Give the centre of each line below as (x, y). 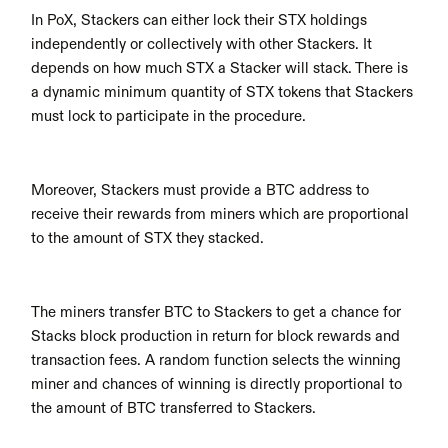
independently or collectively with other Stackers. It (202, 44)
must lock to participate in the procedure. (171, 116)
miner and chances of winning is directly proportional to (217, 384)
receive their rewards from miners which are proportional (220, 214)
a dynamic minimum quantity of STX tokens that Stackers (222, 92)
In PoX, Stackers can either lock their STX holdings (199, 20)
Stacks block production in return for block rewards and (216, 336)
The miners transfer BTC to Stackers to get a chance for (216, 312)
